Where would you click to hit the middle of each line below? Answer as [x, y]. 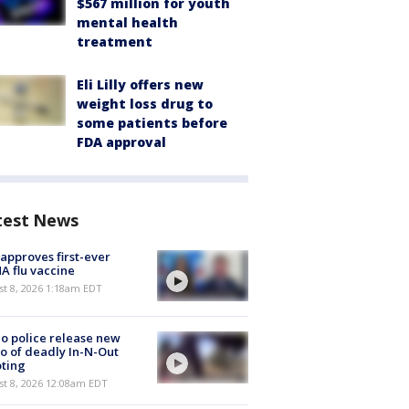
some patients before [152, 123]
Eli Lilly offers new [140, 84]
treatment [115, 42]
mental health [127, 22]
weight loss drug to [145, 104]
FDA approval [121, 142]
